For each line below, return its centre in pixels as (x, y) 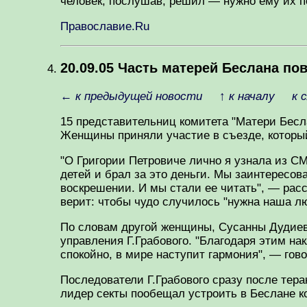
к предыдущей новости (139, 96)
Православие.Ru (105, 27)
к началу (252, 96)
